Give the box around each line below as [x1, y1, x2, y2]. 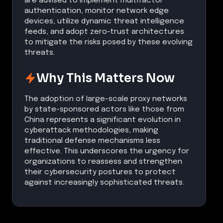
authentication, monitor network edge [24, 6, 169, 15]
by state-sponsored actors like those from [24, 105, 184, 113]
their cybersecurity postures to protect [24, 168, 176, 176]
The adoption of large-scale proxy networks [24, 95, 187, 103]
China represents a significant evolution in [24, 115, 181, 124]
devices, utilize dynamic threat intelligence [24, 17, 184, 25]
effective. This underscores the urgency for [24, 147, 189, 155]
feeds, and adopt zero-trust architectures [24, 27, 184, 36]
